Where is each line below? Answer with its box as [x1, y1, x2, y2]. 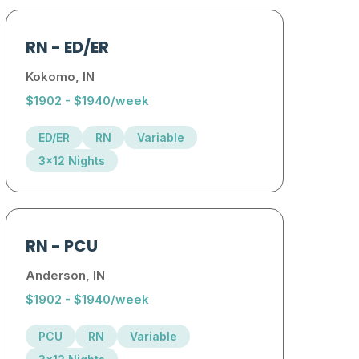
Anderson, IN [26, 268, 106, 284]
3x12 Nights [38, 154, 106, 168]
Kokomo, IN [26, 69, 95, 85]
